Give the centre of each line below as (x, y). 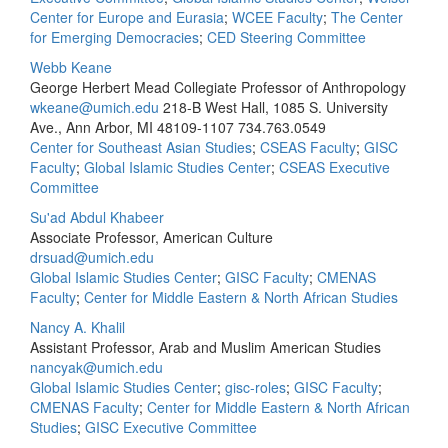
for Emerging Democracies (114, 37)
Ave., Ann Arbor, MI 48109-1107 (132, 127)
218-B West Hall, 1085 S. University (275, 107)
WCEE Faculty (277, 17)
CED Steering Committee (286, 37)
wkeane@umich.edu (94, 107)
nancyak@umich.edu (96, 367)
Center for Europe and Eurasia (127, 17)
